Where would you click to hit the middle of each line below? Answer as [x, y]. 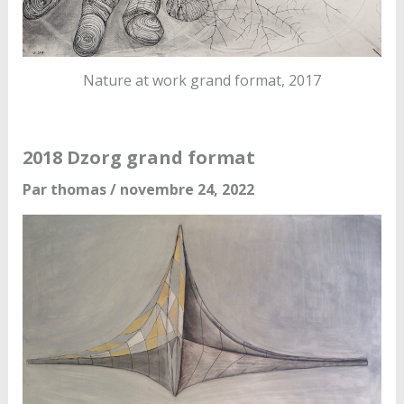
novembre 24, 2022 [187, 189]
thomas [80, 189]
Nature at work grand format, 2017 [202, 80]
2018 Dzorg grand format [138, 157]
